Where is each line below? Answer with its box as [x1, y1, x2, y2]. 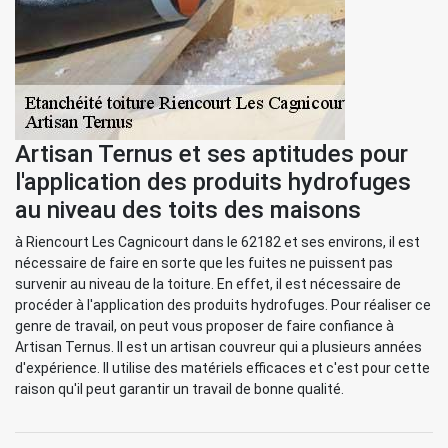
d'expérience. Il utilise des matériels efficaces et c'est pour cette [15, 360, 430, 376]
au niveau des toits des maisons [15, 196, 361, 224]
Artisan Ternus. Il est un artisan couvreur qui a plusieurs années [15, 339, 422, 355]
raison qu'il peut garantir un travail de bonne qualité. [15, 381, 344, 397]
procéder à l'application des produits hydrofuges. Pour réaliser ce [15, 297, 431, 313]
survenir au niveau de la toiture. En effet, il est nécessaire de [15, 276, 401, 292]
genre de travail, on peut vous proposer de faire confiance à [15, 318, 394, 334]
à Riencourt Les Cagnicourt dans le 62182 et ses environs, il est [15, 234, 420, 250]
